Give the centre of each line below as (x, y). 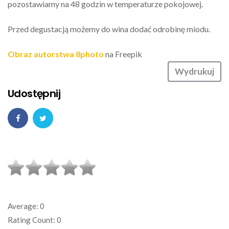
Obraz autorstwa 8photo (56, 54)
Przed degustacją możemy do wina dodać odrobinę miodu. (109, 29)
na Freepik (123, 54)
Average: (24, 206)
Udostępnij (34, 93)
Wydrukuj (194, 71)
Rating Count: (32, 220)
